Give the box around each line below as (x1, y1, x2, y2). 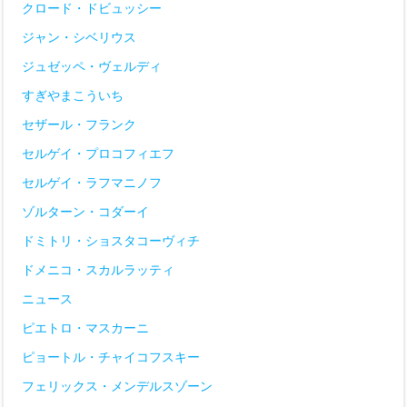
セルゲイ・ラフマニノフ (22, 174, 162, 192)
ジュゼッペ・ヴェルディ (22, 57, 162, 75)
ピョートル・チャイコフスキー (22, 348, 200, 366)
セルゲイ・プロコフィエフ (22, 144, 174, 163)
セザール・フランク (22, 115, 136, 134)
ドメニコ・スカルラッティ (22, 261, 174, 279)
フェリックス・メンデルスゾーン (22, 377, 213, 395)
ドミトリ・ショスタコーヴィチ (22, 232, 200, 250)
